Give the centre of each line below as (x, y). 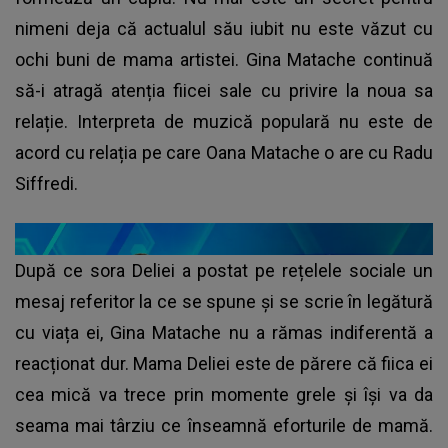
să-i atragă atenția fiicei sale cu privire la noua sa (224, 91)
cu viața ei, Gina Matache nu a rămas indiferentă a (224, 333)
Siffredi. (46, 184)
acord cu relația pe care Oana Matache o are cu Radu (224, 153)
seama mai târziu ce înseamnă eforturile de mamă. (224, 426)
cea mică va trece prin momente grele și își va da (224, 395)
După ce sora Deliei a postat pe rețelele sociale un (224, 271)
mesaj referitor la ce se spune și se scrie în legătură (224, 302)
